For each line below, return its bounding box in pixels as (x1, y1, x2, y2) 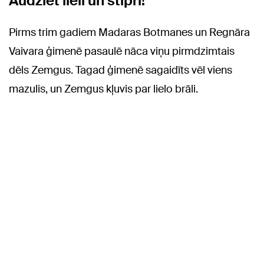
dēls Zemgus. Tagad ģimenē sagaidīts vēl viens (9, 63, 232, 78)
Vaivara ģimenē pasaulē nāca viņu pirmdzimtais (9, 44, 235, 59)
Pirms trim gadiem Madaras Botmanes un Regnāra (9, 25, 250, 40)
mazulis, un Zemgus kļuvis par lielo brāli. (9, 82, 198, 97)
